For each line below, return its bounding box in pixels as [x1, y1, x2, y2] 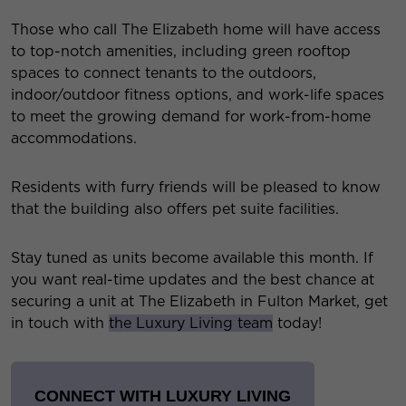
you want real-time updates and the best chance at [11, 271, 374, 289]
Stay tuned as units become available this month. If [11, 249, 373, 267]
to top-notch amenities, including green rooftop [11, 43, 351, 61]
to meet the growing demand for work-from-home [11, 108, 371, 126]
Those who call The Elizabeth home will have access [11, 21, 381, 39]
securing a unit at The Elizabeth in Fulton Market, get [11, 293, 388, 311]
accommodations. [11, 130, 137, 148]
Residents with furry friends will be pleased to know [11, 179, 381, 197]
